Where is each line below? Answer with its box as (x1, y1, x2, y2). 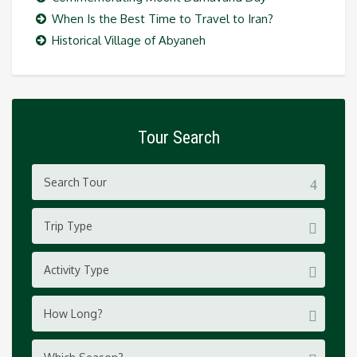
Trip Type (44, 219, 92, 233)
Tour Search (137, 127, 220, 147)
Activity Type (44, 263, 109, 277)
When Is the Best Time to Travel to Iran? (52, 11, 273, 26)
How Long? (44, 307, 103, 320)
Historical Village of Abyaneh (52, 33, 206, 48)
